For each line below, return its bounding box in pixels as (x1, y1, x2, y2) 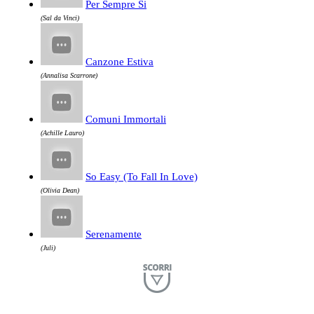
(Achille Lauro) (41, 129, 84, 137)
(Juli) (41, 244, 55, 252)
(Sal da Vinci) (41, 14, 79, 22)
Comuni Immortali (86, 114, 166, 125)
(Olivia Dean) (41, 186, 79, 195)
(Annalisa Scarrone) (41, 71, 97, 80)
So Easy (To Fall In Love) (86, 171, 198, 183)
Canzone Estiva (86, 56, 153, 68)
